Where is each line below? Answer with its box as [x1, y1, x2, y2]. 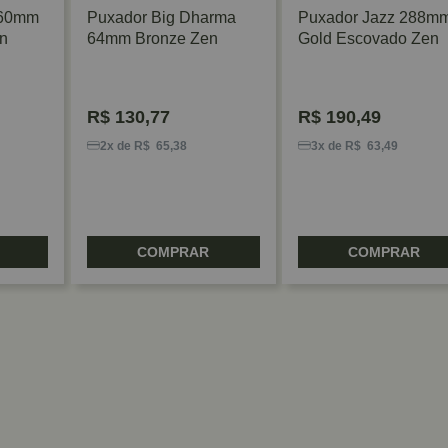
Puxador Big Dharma [86, 8, 236, 26]
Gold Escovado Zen [297, 29, 439, 47]
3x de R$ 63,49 [310, 138, 398, 153]
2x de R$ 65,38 [99, 138, 187, 153]
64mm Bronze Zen [86, 29, 218, 47]
